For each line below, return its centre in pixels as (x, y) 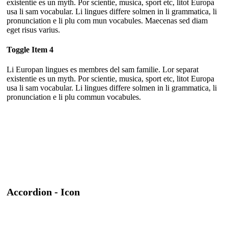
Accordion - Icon (43, 192)
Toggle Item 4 (30, 49)
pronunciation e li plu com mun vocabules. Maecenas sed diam (107, 20)
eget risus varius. (33, 30)
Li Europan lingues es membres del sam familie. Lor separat (103, 70)
